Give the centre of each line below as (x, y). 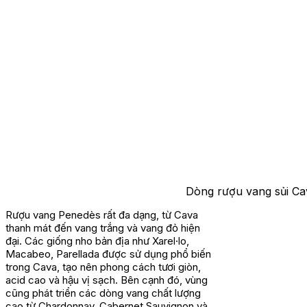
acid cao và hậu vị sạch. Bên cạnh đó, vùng (107, 280)
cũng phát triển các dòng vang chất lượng (103, 293)
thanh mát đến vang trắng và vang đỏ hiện (103, 228)
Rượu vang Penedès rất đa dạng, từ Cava (102, 215)
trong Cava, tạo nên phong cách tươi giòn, (103, 267)
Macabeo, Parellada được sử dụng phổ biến (108, 254)
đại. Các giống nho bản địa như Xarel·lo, (97, 241)
